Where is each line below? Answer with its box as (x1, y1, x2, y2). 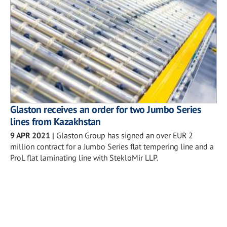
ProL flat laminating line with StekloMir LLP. (10, 152, 158, 163)
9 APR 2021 (10, 130, 50, 140)
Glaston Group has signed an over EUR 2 (56, 130, 193, 140)
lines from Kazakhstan (10, 115, 101, 128)
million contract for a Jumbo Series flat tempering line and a (10, 141, 214, 152)
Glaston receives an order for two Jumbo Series (10, 102, 201, 116)
